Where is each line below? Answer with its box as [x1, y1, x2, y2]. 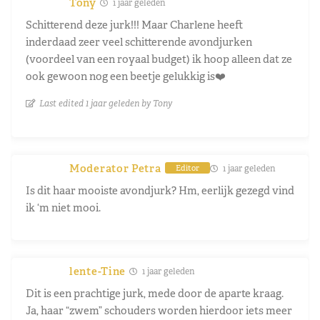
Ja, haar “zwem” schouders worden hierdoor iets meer [26, 303, 292, 317]
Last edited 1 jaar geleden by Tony [39, 97, 172, 109]
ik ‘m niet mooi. [26, 200, 101, 214]
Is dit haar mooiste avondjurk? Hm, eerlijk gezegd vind [26, 183, 294, 197]
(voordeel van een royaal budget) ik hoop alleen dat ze [26, 51, 292, 66]
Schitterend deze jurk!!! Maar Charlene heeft [26, 17, 243, 31]
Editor [175, 163, 199, 174]
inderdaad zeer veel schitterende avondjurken [26, 34, 252, 49]
